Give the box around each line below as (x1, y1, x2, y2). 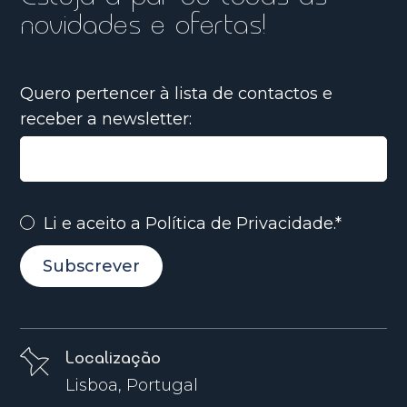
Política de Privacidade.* (145, 213, 342, 234)
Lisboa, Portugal (65, 375, 199, 396)
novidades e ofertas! (20, 9, 267, 40)
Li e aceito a (44, 213, 146, 234)
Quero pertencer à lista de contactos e (20, 83, 333, 104)
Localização (65, 350, 162, 368)
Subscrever (43, 256, 141, 277)
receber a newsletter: (20, 108, 193, 129)
